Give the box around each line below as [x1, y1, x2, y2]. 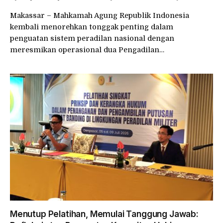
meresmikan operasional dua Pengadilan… [10, 46, 164, 54]
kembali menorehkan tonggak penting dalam [10, 23, 173, 31]
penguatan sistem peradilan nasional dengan [10, 34, 174, 42]
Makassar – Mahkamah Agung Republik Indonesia [10, 11, 189, 19]
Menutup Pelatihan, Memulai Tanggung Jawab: [10, 209, 199, 219]
